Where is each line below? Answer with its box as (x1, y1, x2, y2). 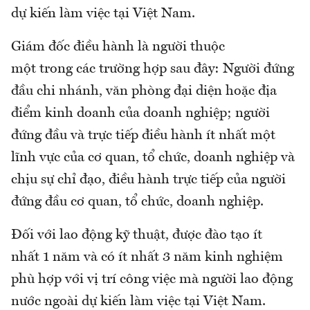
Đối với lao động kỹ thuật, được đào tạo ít (11, 228, 262, 243)
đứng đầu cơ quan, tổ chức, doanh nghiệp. (11, 195, 264, 210)
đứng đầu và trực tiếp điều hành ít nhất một (11, 129, 275, 143)
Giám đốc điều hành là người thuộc (11, 40, 225, 55)
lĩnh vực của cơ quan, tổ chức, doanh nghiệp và (11, 151, 295, 165)
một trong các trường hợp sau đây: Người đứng (11, 62, 294, 77)
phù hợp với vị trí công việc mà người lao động (11, 273, 293, 287)
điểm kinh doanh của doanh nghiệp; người (11, 107, 270, 121)
